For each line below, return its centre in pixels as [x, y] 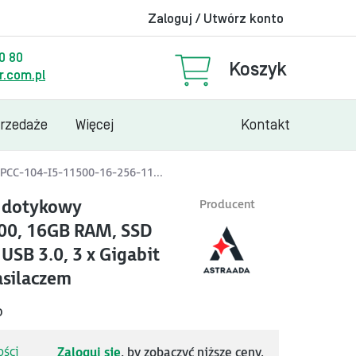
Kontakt [265, 125]
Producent [227, 205]
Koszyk [258, 70]
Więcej [95, 125]
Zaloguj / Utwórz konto [216, 19]
